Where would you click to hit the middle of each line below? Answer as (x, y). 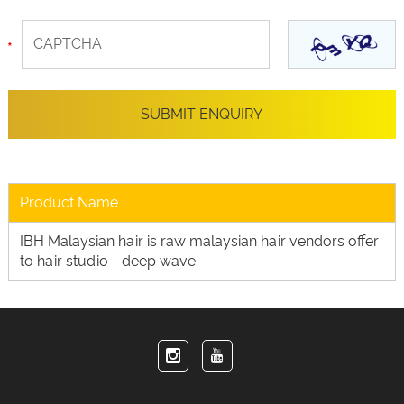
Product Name (69, 202)
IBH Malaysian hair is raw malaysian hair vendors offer (199, 241)
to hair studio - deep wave (107, 261)
